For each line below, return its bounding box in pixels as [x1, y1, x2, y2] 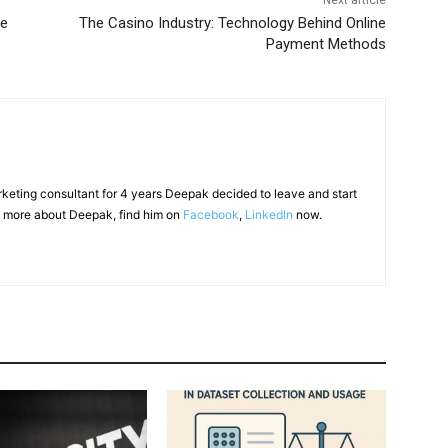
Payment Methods [265, 35, 386, 54]
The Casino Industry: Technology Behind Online [78, 14, 386, 33]
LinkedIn [245, 207, 293, 223]
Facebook [183, 207, 239, 223]
